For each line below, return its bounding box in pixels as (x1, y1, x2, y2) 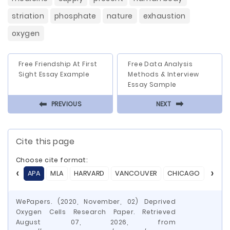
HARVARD (73, 169, 105, 178)
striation (12, 11, 44, 21)
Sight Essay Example (18, 70, 90, 79)
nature (106, 11, 133, 21)
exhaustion (143, 11, 186, 21)
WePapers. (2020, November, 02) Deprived (16, 197, 176, 206)
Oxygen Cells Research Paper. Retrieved (16, 207, 176, 216)
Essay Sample (128, 80, 177, 89)
